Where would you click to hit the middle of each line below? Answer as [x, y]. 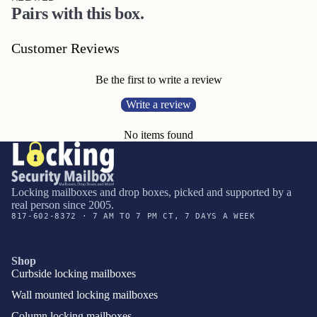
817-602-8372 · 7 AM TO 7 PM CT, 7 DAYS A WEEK [133, 217]
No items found [158, 134]
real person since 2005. [63, 205]
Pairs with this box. [78, 13]
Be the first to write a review [158, 79]
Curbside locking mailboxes [74, 274]
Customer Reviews [65, 48]
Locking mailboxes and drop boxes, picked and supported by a [151, 192]
